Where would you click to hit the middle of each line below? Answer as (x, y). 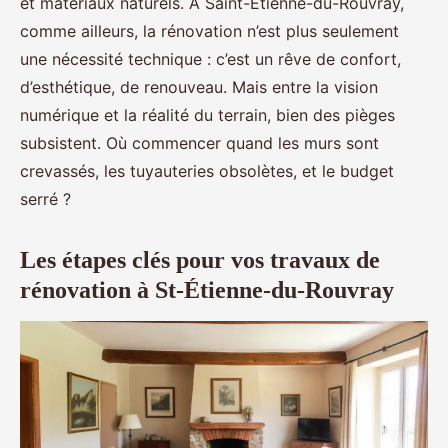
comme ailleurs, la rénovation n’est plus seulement (209, 31)
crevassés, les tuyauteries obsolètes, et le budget (207, 171)
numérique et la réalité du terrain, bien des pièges (207, 115)
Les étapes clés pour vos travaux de (200, 260)
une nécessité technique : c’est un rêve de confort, (210, 59)
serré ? (45, 199)
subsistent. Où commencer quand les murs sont (199, 143)
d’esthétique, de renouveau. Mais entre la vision (199, 87)
